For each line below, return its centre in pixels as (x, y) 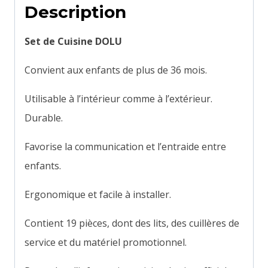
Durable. (44, 118)
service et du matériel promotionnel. (106, 243)
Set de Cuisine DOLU (73, 42)
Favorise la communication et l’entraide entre (125, 147)
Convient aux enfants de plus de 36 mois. (116, 70)
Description (75, 12)
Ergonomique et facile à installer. (98, 195)
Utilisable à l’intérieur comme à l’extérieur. (118, 99)
